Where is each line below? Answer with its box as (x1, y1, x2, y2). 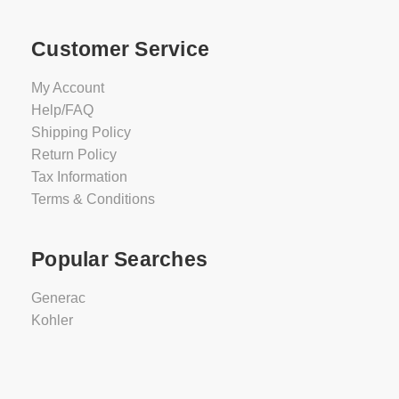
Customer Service (31, 37, 209, 61)
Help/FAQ (31, 102, 94, 118)
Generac (31, 289, 85, 305)
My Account (31, 79, 104, 95)
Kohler (31, 312, 73, 328)
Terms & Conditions (31, 191, 155, 207)
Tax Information (31, 168, 127, 184)
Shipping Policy (31, 124, 131, 140)
